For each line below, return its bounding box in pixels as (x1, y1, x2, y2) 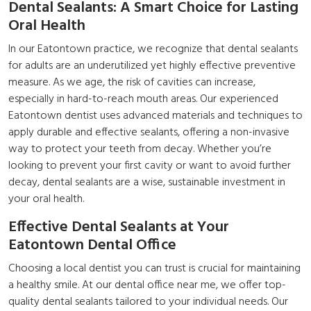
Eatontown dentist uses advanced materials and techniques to (8, 107, 303, 126)
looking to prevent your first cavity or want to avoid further (8, 157, 291, 176)
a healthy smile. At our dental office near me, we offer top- (8, 276, 286, 295)
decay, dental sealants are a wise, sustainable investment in (8, 174, 285, 192)
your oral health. (8, 190, 84, 209)
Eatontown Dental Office (8, 233, 176, 258)
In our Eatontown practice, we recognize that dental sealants (8, 40, 298, 59)
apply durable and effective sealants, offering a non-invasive (8, 124, 289, 142)
